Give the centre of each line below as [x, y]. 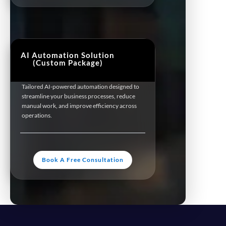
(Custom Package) [68, 62]
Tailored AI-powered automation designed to [80, 86]
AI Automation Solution [68, 55]
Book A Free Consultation [83, 159]
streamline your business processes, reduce [78, 96]
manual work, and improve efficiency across [79, 105]
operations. [37, 115]
